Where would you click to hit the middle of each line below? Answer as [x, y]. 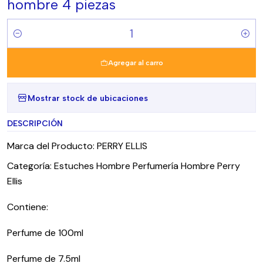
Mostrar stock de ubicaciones [88, 98]
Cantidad [25, 40]
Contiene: [28, 207]
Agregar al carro [135, 63]
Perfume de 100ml [45, 233]
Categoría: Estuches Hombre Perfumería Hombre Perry [124, 166]
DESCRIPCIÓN [35, 123]
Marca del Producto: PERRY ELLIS [77, 146]
